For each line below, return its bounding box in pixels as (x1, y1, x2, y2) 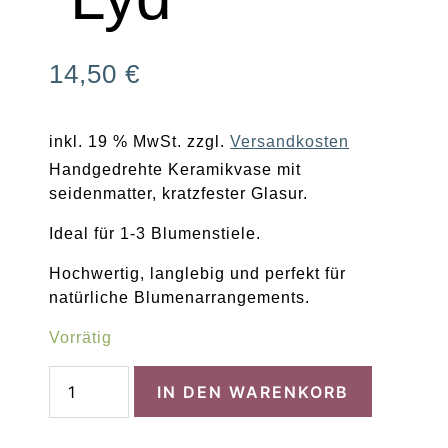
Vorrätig (49, 329, 113, 346)
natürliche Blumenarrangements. (49, 289, 311, 306)
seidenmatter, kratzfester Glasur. (49, 185, 309, 202)
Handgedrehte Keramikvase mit (49, 161, 302, 178)
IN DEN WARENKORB (157, 381, 350, 402)
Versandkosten (230, 132, 350, 150)
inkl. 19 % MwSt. (49, 132, 183, 150)
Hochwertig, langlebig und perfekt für (49, 265, 347, 282)
